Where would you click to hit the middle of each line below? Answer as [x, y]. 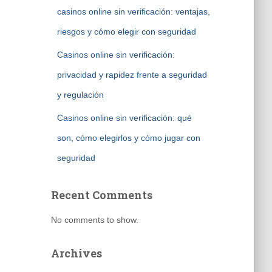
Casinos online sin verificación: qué [124, 118]
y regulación [80, 95]
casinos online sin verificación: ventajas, [133, 12]
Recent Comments [101, 195]
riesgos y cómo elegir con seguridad [126, 32]
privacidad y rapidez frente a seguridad [132, 75]
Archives [76, 253]
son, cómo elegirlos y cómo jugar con [128, 138]
